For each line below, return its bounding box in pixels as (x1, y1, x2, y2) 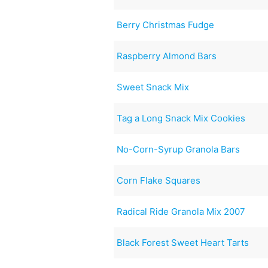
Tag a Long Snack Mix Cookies (117, 112, 246, 124)
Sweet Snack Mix (117, 81, 190, 93)
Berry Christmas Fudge (117, 19, 215, 31)
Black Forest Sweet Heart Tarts (117, 236, 249, 248)
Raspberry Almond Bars (117, 50, 217, 62)
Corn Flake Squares (117, 174, 201, 186)
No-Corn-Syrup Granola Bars (117, 143, 240, 155)
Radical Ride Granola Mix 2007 (117, 205, 246, 217)
